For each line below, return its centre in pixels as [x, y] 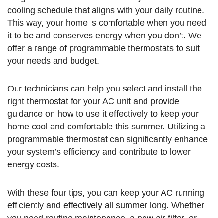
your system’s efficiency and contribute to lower [99, 152]
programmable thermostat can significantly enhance [108, 139]
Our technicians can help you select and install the [105, 89]
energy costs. [33, 164]
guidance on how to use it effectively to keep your [103, 114]
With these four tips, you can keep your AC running [106, 192]
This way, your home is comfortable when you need [107, 23]
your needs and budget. [53, 61]
